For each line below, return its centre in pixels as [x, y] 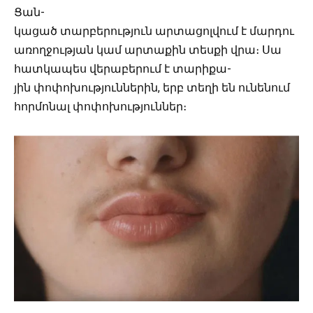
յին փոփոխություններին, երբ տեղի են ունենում [152, 87]
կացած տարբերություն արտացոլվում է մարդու [154, 31]
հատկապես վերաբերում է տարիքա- [123, 68]
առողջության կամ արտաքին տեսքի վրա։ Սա [148, 50]
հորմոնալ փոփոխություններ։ [100, 106]
